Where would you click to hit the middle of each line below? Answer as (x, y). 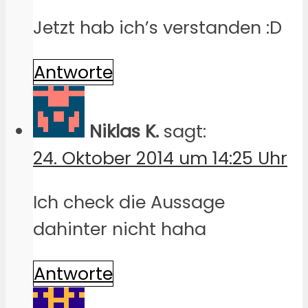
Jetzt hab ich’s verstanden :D (157, 28)
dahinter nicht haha (120, 229)
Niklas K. (124, 131)
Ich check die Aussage (129, 202)
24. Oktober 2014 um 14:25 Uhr (160, 158)
